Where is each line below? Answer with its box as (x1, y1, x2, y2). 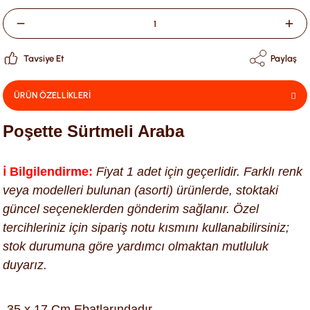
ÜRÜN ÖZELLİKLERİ (14, 90, 91, 100)
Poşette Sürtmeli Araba (3, 122, 184, 140)
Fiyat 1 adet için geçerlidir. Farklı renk (93, 165, 302, 179)
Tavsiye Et (24, 53, 64, 64)
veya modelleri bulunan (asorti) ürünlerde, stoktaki (3, 183, 278, 197)
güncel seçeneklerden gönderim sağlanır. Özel (3, 202, 259, 216)
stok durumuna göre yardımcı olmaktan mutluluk (3, 239, 268, 253)
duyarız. (3, 258, 47, 272)
